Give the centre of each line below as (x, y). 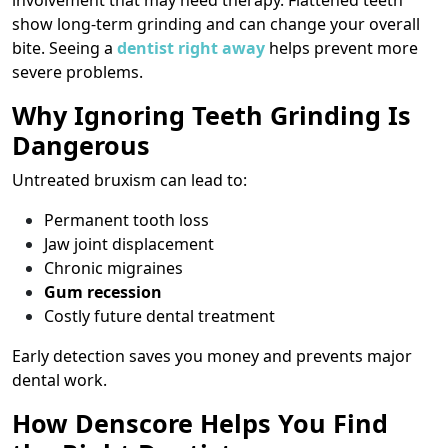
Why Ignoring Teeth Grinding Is (211, 115)
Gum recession (103, 292)
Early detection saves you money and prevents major (212, 356)
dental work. (59, 380)
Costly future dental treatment (159, 316)
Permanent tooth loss (126, 220)
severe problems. (77, 72)
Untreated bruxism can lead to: (129, 180)
